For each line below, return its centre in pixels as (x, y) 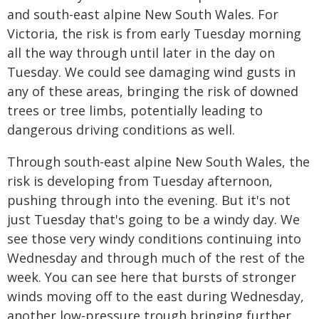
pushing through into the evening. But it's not (149, 200)
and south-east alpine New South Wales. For (143, 14)
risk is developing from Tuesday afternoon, (140, 181)
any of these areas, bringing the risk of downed (153, 91)
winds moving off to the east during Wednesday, (156, 296)
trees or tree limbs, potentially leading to (135, 110)
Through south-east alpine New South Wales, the (158, 162)
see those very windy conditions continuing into (154, 239)
